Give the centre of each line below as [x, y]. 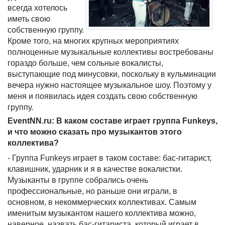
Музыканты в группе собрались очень [78, 180]
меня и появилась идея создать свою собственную [102, 96]
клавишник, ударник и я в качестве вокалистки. [95, 169]
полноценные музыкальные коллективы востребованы [110, 52]
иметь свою [29, 19]
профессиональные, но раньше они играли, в [92, 191]
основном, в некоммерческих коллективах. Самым [102, 202]
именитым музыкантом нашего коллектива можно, [102, 213]
